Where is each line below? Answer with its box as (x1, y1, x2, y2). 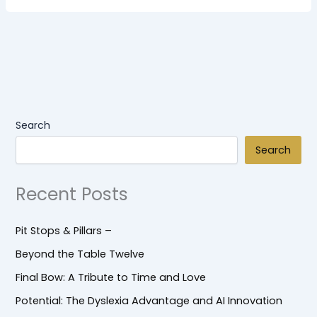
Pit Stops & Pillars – (16, 224, 113, 238)
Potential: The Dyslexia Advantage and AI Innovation (16, 294, 283, 309)
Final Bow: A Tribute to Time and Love (16, 270, 207, 285)
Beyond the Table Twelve (16, 247, 145, 262)
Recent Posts (16, 181, 129, 207)
